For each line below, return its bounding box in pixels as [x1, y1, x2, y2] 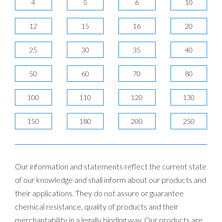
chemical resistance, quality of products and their [15, 202, 178, 212]
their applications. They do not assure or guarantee [15, 188, 184, 198]
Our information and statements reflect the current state [15, 162, 207, 171]
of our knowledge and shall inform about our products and [15, 175, 206, 185]
